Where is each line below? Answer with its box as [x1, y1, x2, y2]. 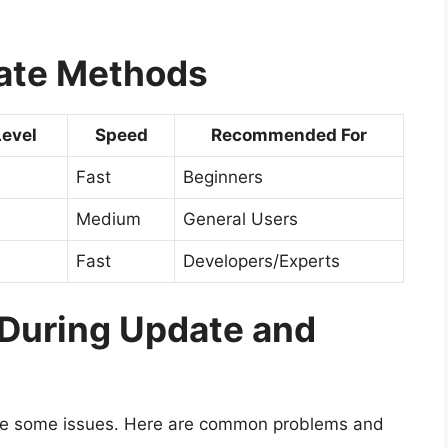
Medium [76, 208, 141, 229]
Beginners [183, 166, 263, 187]
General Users [183, 208, 298, 229]
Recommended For [211, 124, 367, 145]
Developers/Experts [183, 250, 340, 271]
